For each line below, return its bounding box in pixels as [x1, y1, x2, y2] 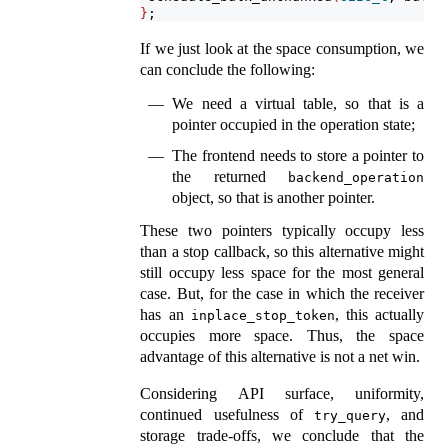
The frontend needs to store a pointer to [172, 146, 424, 164]
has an [140, 306, 191, 324]
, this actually [334, 306, 424, 324]
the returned [172, 167, 288, 185]
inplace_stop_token [190, 308, 335, 324]
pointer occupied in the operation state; [172, 115, 416, 133]
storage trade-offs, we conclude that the [140, 427, 424, 445]
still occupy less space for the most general [140, 264, 424, 282]
